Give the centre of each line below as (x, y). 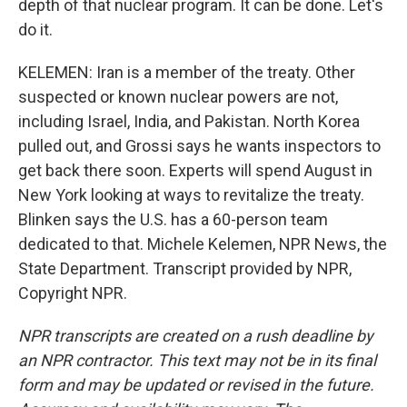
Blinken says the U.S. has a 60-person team (173, 219)
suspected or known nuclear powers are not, (178, 97)
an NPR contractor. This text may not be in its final (197, 360)
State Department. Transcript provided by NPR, (185, 268)
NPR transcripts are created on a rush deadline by (196, 336)
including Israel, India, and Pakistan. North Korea (189, 121)
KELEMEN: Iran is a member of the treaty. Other (187, 72)
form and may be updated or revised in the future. (196, 385)
